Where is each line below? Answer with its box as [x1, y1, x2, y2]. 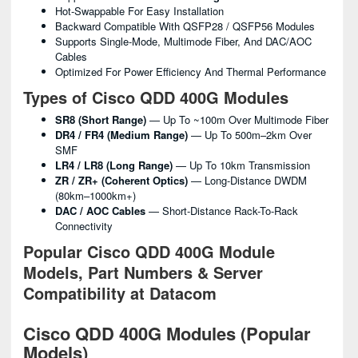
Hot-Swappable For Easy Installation [55, 2, 224, 18]
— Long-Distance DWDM [188, 172, 307, 188]
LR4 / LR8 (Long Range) [55, 157, 173, 173]
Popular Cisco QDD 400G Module [23, 239, 275, 263]
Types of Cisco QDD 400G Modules [23, 85, 288, 109]
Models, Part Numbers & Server [23, 260, 263, 284]
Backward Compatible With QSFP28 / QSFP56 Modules [55, 18, 315, 34]
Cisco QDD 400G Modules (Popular [23, 320, 311, 346]
